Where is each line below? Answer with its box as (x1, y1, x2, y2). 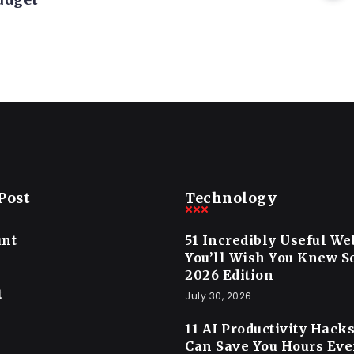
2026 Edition (185, 266, 273, 283)
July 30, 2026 (185, 288, 252, 303)
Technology (185, 189, 277, 207)
